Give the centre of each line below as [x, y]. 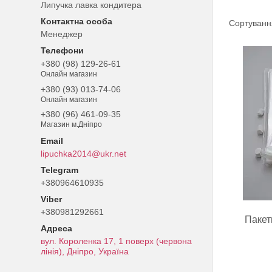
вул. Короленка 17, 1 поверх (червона [117, 241]
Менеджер [62, 34]
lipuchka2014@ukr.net [84, 154]
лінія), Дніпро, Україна [85, 252]
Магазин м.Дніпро [72, 125]
